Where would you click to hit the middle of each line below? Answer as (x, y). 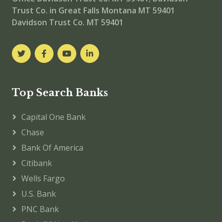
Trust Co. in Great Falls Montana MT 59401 (93, 10)
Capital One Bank (54, 117)
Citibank (37, 163)
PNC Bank (40, 209)
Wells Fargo (43, 178)
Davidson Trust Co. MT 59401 (68, 22)
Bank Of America (52, 147)
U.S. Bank (39, 194)
